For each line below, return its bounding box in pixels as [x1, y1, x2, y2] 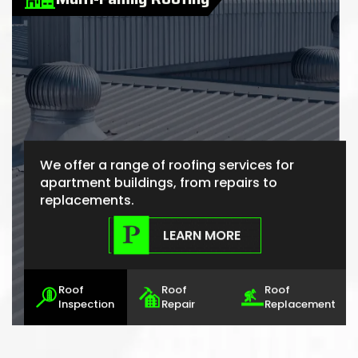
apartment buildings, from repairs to [40, 173, 277, 193]
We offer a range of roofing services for [40, 156, 294, 175]
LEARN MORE [163, 225, 241, 245]
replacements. [40, 191, 134, 210]
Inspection [58, 296, 114, 312]
